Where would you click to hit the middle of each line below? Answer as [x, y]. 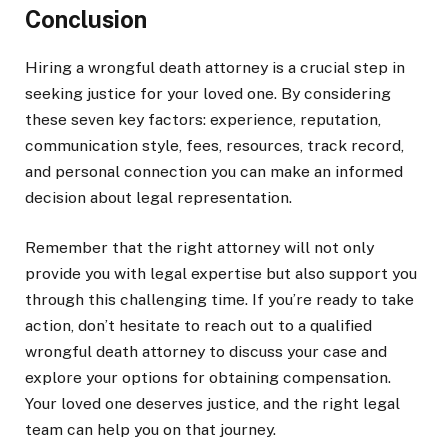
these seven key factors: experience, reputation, [203, 119]
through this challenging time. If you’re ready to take [219, 299]
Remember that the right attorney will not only [199, 247]
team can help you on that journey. [150, 429]
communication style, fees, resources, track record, [214, 145]
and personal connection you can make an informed [214, 171]
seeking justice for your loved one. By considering [208, 93]
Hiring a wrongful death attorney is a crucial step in [215, 67]
